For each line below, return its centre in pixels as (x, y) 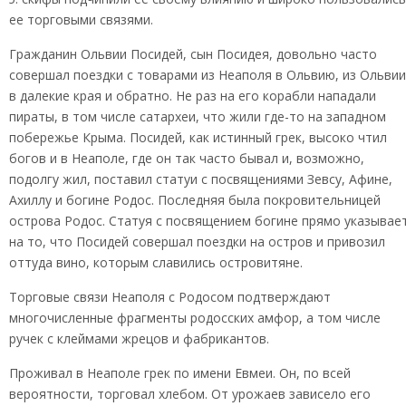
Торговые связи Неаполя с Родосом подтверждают (170, 297)
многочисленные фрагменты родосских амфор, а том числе (195, 318)
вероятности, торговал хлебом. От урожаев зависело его (190, 394)
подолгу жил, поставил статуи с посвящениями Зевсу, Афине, (201, 179)
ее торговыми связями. (81, 19)
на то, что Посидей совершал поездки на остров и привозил (197, 242)
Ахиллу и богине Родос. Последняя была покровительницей (195, 200)
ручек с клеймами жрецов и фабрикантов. (139, 338)
